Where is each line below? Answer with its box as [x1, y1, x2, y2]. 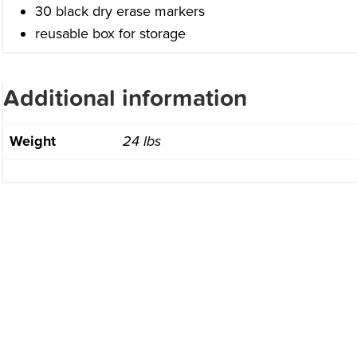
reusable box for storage [34, 25, 186, 43]
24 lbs [122, 132, 161, 151]
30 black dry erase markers [34, 2, 205, 21]
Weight [9, 132, 56, 151]
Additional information [2, 84, 247, 113]
